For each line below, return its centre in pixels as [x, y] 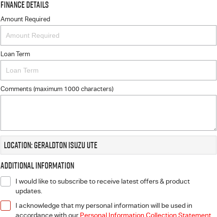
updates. [29, 191]
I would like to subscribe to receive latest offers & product [103, 181]
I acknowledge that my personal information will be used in [104, 205]
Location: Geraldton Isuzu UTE [51, 145]
